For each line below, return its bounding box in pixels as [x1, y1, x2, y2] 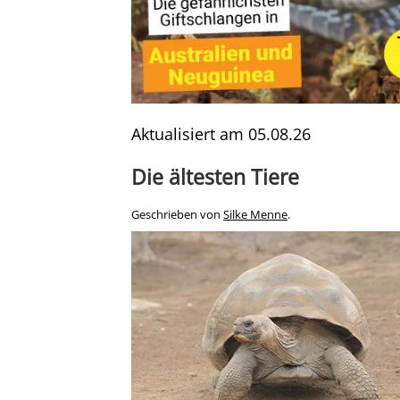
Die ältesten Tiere [131, 162, 299, 191]
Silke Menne [223, 206, 287, 222]
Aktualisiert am [131, 122, 248, 145]
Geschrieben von [131, 206, 223, 222]
